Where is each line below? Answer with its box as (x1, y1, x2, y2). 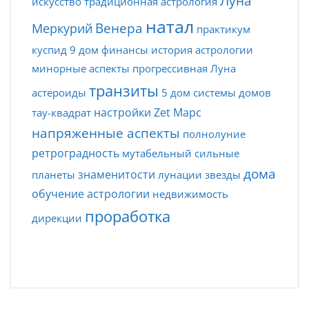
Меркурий (32, 19, 92, 37)
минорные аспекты (32, 61, 130, 75)
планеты (32, 167, 75, 181)
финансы (101, 42, 148, 57)
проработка (85, 205, 170, 226)
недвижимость (152, 186, 228, 201)
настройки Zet (94, 104, 170, 120)
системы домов (193, 85, 271, 99)
